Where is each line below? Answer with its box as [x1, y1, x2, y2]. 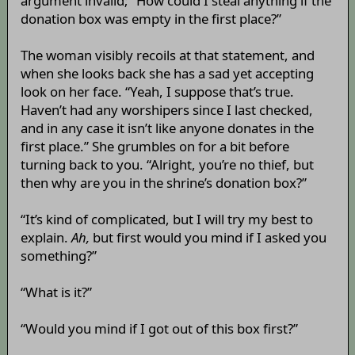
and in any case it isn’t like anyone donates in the [20, 119, 314, 138]
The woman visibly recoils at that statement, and [20, 46, 315, 65]
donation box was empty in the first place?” [20, 10, 281, 29]
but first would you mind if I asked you [89, 228, 326, 247]
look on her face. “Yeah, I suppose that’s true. [20, 82, 294, 101]
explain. [20, 228, 71, 247]
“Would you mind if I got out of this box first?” [20, 319, 298, 338]
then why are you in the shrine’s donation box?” [20, 174, 307, 193]
